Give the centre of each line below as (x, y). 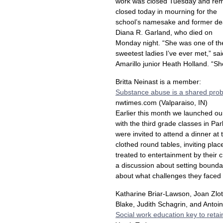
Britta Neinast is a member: (158, 82)
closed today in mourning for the (166, 11)
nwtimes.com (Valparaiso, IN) (162, 103)
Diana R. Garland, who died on (164, 32)
